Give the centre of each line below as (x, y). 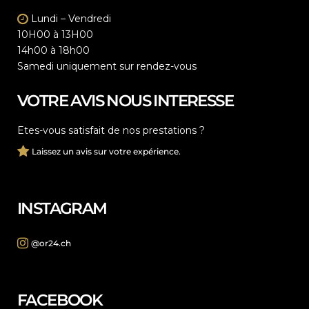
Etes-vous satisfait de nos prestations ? (111, 130)
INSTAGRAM (62, 208)
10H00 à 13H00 (55, 34)
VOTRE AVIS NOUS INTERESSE (125, 101)
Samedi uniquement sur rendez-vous (107, 66)
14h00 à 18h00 (53, 50)
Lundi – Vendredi (70, 19)
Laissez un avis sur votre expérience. (106, 151)
